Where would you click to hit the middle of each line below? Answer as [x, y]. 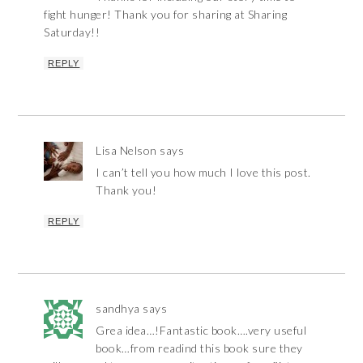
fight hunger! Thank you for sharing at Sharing [166, 14]
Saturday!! [72, 32]
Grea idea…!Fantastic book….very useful [201, 330]
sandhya [118, 308]
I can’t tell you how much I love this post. [203, 172]
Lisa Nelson [126, 150]
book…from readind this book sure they [199, 348]
